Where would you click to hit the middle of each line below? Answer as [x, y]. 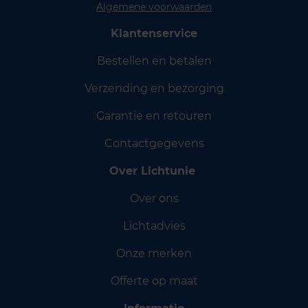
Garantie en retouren [154, 116]
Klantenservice [154, 33]
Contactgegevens [154, 143]
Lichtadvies [154, 226]
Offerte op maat [154, 281]
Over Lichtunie [154, 171]
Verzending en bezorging [154, 88]
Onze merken [154, 253]
